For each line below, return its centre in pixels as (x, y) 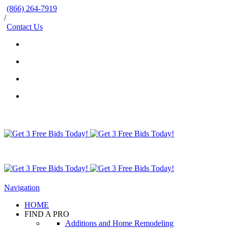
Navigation (22, 188)
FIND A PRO (47, 214)
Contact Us (25, 27)
